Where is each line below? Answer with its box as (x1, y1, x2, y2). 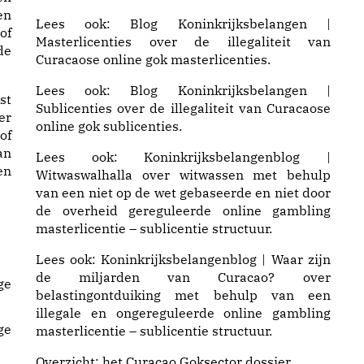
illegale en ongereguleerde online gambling (36, 305, 331, 321)
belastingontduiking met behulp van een (36, 287, 331, 303)
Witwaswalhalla (36, 167, 132, 183)
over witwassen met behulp (132, 167, 331, 183)
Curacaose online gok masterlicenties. (36, 51, 271, 67)
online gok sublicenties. (36, 118, 182, 134)
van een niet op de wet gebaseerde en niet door (36, 184, 331, 201)
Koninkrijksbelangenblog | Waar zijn (101, 251, 331, 267)
